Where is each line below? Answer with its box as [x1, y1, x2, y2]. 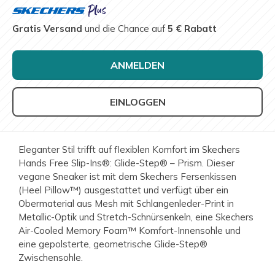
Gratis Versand [12, 22, 82, 34]
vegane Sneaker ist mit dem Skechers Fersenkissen [18, 170, 236, 182]
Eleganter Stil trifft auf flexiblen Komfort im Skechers [18, 143, 240, 155]
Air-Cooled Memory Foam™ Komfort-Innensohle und [18, 224, 241, 236]
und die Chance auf [82, 22, 168, 34]
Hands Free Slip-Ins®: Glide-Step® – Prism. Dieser [18, 157, 234, 169]
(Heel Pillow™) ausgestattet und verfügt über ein [18, 184, 228, 196]
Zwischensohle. [18, 251, 83, 263]
